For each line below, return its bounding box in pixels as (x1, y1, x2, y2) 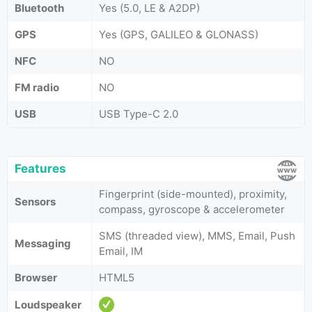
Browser (15, 271, 57, 284)
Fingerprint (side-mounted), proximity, (99, 187, 287, 201)
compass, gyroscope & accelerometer (99, 203, 285, 216)
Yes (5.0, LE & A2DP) (99, 1, 200, 15)
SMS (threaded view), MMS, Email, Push (99, 229, 295, 242)
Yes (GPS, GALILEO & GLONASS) (99, 28, 258, 41)
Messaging (15, 237, 71, 250)
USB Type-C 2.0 (99, 107, 178, 120)
